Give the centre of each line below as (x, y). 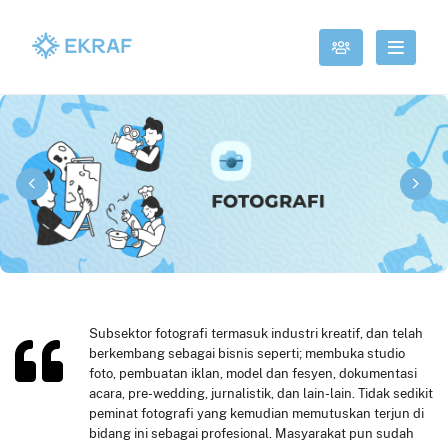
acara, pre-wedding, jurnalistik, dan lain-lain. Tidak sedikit (261, 393)
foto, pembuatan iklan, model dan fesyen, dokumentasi (253, 373)
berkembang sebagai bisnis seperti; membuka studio (247, 353)
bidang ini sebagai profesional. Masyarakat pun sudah (251, 433)
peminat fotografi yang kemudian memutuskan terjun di (256, 413)
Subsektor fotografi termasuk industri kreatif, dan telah (256, 333)
